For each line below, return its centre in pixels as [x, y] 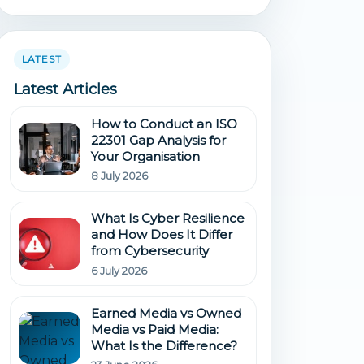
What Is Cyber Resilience [168, 219]
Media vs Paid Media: [155, 329]
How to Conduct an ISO [165, 123]
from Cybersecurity [150, 251]
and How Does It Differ [162, 235]
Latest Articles [65, 89]
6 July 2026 [119, 271]
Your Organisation [146, 156]
